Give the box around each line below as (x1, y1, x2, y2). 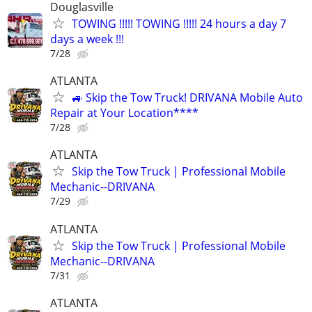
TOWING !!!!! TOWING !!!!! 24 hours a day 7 (72, 15, 286, 31)
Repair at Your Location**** (50, 105, 198, 121)
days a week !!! (50, 31, 124, 47)
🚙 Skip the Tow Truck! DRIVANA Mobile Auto (72, 90, 303, 106)
